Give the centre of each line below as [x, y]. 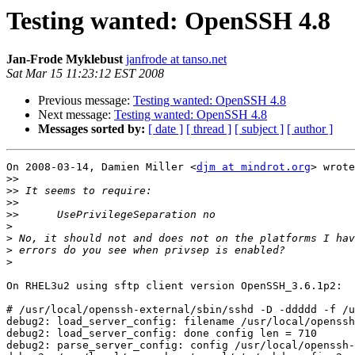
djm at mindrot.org [254, 167]
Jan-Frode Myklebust [65, 59]
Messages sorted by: [92, 129]
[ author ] [310, 129]
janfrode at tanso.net [176, 59]
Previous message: [86, 101]
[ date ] [166, 129]
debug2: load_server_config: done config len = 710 [162, 334]
